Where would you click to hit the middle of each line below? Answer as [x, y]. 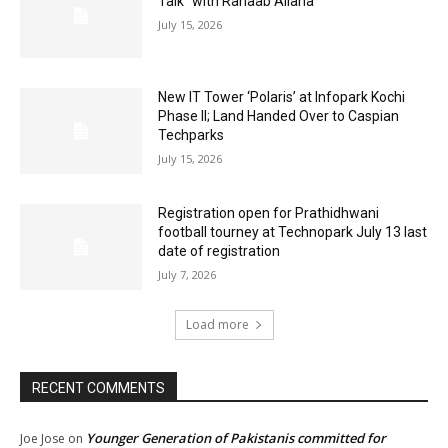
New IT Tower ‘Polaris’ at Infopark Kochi [282, 97]
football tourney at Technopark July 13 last [293, 232]
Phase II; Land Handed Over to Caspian [279, 116]
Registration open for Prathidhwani [269, 213]
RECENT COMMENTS [98, 387]
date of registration [219, 251]
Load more [217, 324]
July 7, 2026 [187, 275]
